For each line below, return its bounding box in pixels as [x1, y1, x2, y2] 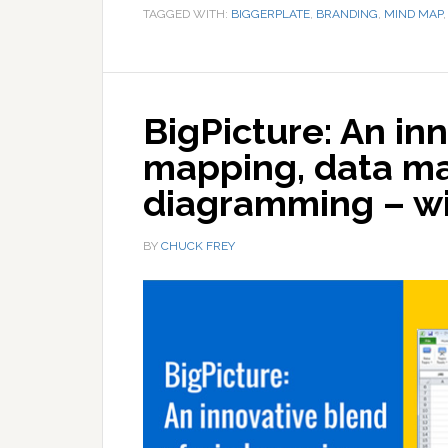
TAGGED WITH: [143, 6, 231, 21]
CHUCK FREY [161, 238, 235, 253]
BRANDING [316, 6, 378, 21]
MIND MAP [384, 6, 443, 21]
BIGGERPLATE [231, 6, 310, 21]
